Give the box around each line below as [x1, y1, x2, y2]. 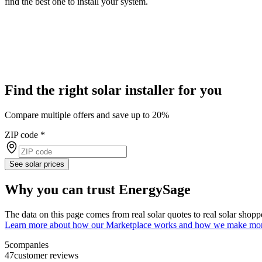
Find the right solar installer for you [5, 82, 222, 98]
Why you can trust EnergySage [5, 182, 191, 198]
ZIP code [5, 130, 38, 140]
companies [9, 240, 49, 250]
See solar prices [9, 160, 64, 169]
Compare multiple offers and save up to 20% [5, 110, 169, 120]
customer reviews [14, 250, 78, 261]
